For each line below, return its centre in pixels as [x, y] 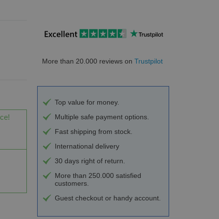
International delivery [87, 146]
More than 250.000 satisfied [98, 175]
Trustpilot [148, 61]
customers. [72, 183]
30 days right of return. [90, 161]
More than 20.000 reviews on [88, 61]
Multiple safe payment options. [102, 117]
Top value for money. [87, 102]
